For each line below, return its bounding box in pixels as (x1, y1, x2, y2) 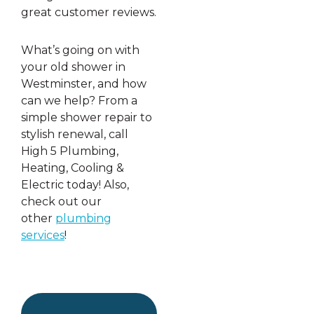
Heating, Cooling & (21, 161, 124, 175)
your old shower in (21, 60, 125, 74)
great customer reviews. (21, 6, 156, 20)
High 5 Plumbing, (21, 144, 118, 158)
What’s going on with (21, 43, 139, 57)
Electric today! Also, (21, 178, 129, 192)
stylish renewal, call (21, 128, 128, 142)
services (21, 228, 64, 243)
